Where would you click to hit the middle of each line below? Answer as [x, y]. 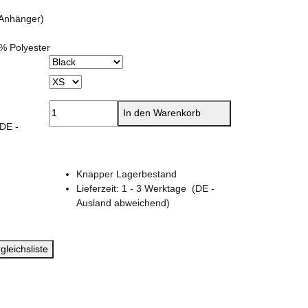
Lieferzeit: [99, 188]
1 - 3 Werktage [157, 188]
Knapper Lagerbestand [126, 174]
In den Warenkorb [163, 112]
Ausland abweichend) [123, 202]
